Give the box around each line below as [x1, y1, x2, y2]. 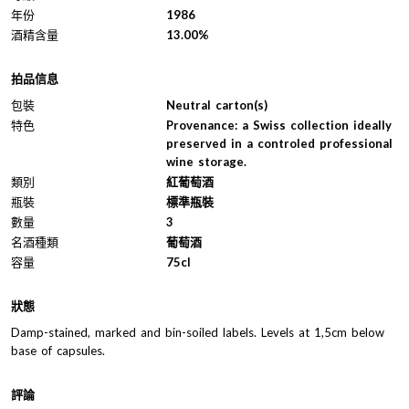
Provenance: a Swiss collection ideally [166, 117, 392, 132]
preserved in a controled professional [166, 135, 393, 151]
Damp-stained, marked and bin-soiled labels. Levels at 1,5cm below [11, 324, 384, 340]
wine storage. [166, 153, 246, 169]
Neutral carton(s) [166, 97, 267, 112]
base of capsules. [11, 342, 105, 358]
